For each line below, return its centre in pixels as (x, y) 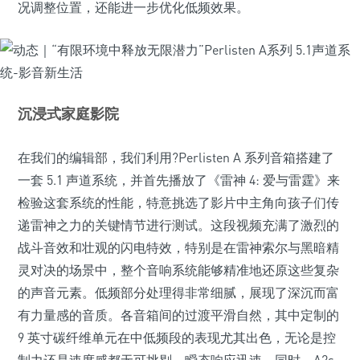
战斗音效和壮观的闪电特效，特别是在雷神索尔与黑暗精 (178, 247)
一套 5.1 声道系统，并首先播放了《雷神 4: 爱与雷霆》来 (179, 180)
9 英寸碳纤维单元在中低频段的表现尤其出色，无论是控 (177, 337)
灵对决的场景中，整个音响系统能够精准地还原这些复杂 (178, 270)
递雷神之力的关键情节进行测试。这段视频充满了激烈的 (178, 225)
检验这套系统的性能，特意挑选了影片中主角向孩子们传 (178, 202)
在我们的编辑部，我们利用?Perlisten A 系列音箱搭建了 (176, 157)
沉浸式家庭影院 (68, 113)
